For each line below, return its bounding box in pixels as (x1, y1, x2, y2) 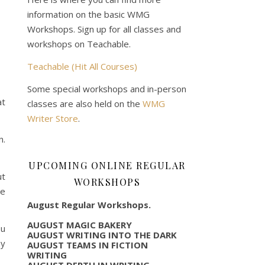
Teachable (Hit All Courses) (27, 60, 137, 72)
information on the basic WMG (27, 8, 150, 20)
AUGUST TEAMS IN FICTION (27, 238, 148, 251)
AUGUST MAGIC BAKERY (27, 218, 132, 231)
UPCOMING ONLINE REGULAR (28, 159, 186, 172)
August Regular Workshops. (27, 198, 151, 211)
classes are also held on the (27, 97, 143, 109)
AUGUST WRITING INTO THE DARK (27, 228, 177, 241)
